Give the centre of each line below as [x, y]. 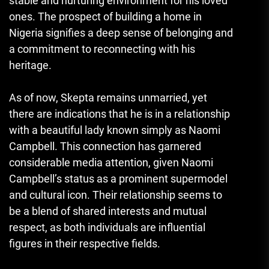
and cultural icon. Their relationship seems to [116, 195]
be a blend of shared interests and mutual [108, 211]
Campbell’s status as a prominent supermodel [118, 178]
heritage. [30, 65]
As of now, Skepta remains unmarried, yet [108, 97]
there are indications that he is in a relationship [119, 113]
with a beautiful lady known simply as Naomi [115, 130]
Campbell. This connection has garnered [105, 146]
